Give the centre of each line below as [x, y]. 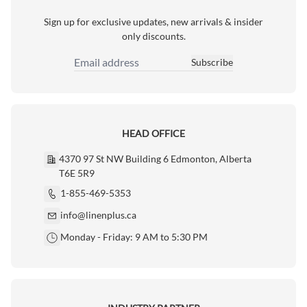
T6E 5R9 [77, 173]
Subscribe [212, 62]
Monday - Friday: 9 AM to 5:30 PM [134, 236]
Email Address [104, 69]
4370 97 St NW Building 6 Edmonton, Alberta [156, 158]
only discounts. [153, 36]
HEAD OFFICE [153, 133]
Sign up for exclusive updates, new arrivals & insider [153, 21]
